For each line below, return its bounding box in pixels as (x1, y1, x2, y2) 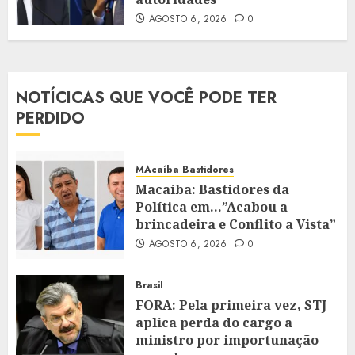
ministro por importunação (136, 331, 319, 349)
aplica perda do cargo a (136, 314, 292, 332)
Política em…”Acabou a (136, 197, 288, 216)
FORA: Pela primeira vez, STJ (136, 296, 326, 315)
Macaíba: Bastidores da (136, 180, 289, 198)
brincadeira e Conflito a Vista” (136, 215, 336, 233)
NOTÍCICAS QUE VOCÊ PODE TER (16, 86, 277, 110)
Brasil (136, 278, 163, 293)
